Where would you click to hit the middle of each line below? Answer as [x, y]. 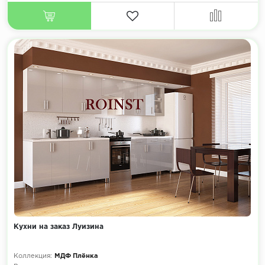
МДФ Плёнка [76, 256]
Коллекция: [33, 256]
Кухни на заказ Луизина [58, 227]
